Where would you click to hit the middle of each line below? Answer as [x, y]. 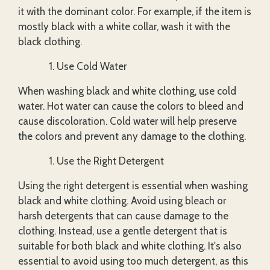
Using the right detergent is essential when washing [133, 185]
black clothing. [50, 41]
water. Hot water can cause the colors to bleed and [131, 106]
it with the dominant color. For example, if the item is [135, 11]
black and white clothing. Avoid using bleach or [122, 200]
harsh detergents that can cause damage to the [123, 215]
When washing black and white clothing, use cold [127, 91]
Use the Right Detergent [110, 161]
